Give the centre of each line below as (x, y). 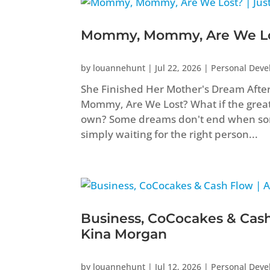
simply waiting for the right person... (170, 134)
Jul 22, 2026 (178, 67)
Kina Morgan (124, 234)
